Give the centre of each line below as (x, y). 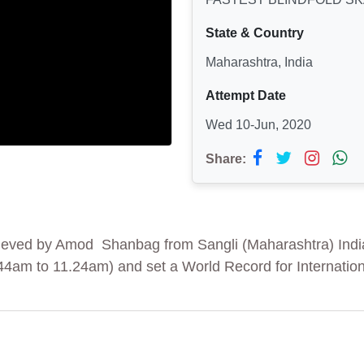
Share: (226, 158)
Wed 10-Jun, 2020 (258, 124)
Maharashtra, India (259, 62)
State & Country (255, 32)
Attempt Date (246, 95)
